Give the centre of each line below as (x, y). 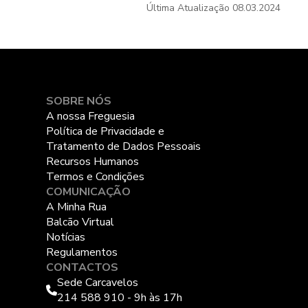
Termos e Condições (96, 177)
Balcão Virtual (80, 222)
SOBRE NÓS (79, 101)
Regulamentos (82, 252)
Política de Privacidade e (106, 131)
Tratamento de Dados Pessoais (124, 146)
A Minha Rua (77, 207)
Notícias (66, 237)
